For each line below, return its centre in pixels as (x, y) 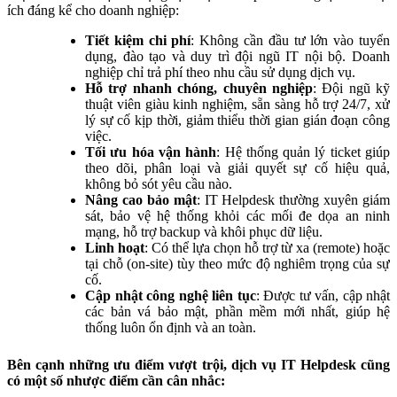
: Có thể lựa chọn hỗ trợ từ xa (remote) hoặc (267, 248)
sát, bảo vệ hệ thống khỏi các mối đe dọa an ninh (237, 216)
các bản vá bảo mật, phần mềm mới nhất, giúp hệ (237, 312)
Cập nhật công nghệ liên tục (171, 296)
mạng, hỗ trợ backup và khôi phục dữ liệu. (204, 232)
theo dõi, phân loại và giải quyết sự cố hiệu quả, (237, 168)
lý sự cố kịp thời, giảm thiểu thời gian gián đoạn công (237, 121)
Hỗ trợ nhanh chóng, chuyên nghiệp (199, 89)
